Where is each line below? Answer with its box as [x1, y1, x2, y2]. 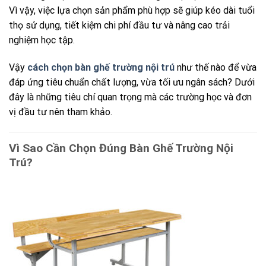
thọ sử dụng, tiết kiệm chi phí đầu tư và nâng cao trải [9, 19, 230, 31]
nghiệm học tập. [9, 34, 75, 46]
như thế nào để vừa [175, 61, 256, 73]
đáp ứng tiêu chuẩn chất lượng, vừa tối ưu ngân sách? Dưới [9, 76, 255, 88]
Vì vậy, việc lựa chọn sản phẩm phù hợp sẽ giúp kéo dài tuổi [9, 4, 255, 16]
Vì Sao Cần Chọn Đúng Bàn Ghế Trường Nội [9, 141, 233, 155]
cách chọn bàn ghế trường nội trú [27, 61, 175, 73]
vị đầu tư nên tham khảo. [9, 106, 112, 118]
